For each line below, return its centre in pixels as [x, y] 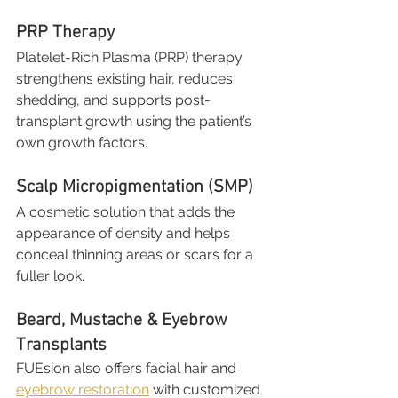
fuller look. [50, 276]
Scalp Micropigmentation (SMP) [135, 187]
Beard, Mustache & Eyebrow [124, 321]
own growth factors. [82, 143]
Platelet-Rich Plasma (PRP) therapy [131, 57]
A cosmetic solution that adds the [127, 212]
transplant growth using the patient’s [135, 121]
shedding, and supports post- [113, 100]
